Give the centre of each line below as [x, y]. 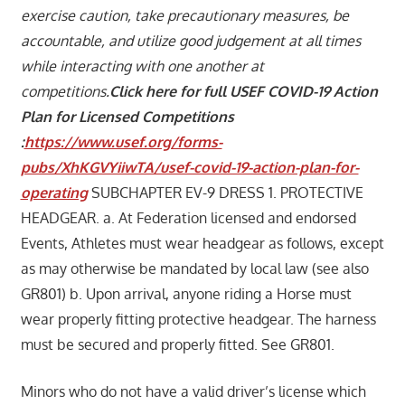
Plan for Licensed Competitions [127, 116]
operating [54, 192]
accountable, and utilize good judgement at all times [190, 40]
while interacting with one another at [142, 66]
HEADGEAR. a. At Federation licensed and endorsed [188, 217]
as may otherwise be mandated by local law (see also [194, 268]
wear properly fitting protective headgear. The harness [198, 319]
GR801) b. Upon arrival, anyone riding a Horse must [186, 293]
